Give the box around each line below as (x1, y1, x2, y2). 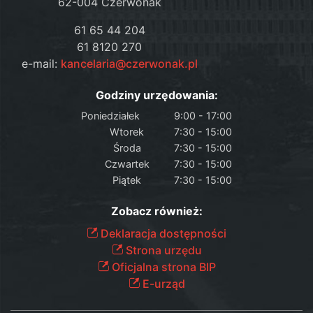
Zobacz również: (110, 203, 203, 218)
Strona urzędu (122, 242, 202, 257)
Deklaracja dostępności (98, 226, 226, 240)
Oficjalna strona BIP (108, 259, 216, 274)
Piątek (112, 173, 141, 186)
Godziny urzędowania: (95, 87, 218, 102)
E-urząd (139, 276, 185, 291)
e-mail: (21, 56, 61, 71)
